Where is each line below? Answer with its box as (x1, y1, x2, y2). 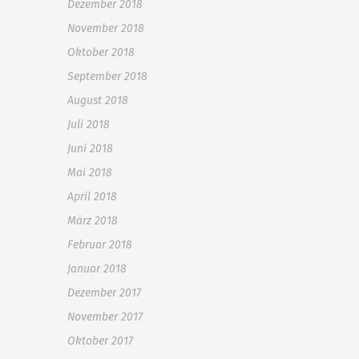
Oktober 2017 (67, 334, 133, 348)
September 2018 (67, 70, 147, 83)
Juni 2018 (67, 142, 113, 155)
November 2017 (67, 310, 143, 324)
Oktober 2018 (67, 46, 135, 59)
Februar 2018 (67, 238, 132, 252)
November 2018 (67, 22, 144, 35)
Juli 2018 (67, 118, 110, 131)
